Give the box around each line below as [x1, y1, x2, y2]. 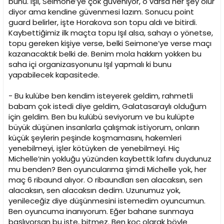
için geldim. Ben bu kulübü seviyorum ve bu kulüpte [8, 111, 194, 122]
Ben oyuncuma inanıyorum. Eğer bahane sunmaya [8, 206, 193, 217]
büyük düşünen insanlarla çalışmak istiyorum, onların [8, 122, 199, 133]
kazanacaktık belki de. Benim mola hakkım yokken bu [8, 48, 201, 59]
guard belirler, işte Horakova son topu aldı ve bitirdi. [8, 17, 197, 28]
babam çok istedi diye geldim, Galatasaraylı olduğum [8, 101, 206, 112]
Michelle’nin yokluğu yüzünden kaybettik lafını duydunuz [8, 153, 211, 164]
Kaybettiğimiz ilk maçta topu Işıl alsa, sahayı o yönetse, [8, 27, 213, 38]
